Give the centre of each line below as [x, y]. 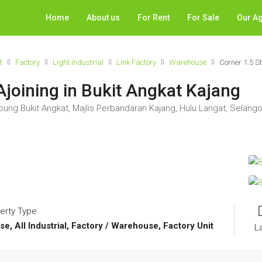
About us [103, 18]
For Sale [203, 18]
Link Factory [136, 62]
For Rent [154, 18]
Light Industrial [78, 62]
